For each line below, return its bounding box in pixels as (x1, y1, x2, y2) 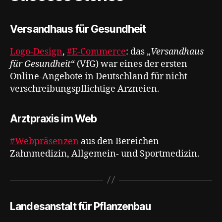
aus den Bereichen (79, 135, 159, 147)
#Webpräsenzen (10, 135, 79, 147)
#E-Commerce (67, 46, 126, 57)
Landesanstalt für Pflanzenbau (10, 200, 151, 213)
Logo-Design (10, 46, 62, 57)
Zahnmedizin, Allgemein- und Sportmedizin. (10, 148, 200, 160)
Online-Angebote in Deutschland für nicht (10, 70, 187, 82)
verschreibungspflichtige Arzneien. (10, 83, 160, 95)
